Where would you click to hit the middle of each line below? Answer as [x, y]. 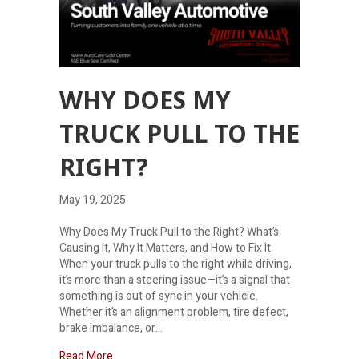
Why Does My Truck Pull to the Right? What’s [169, 232]
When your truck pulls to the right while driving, [175, 264]
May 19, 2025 [93, 200]
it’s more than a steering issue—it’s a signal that [175, 280]
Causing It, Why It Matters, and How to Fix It [165, 248]
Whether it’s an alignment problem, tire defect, [174, 312]
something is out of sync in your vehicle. [159, 296]
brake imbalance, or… [111, 328]
